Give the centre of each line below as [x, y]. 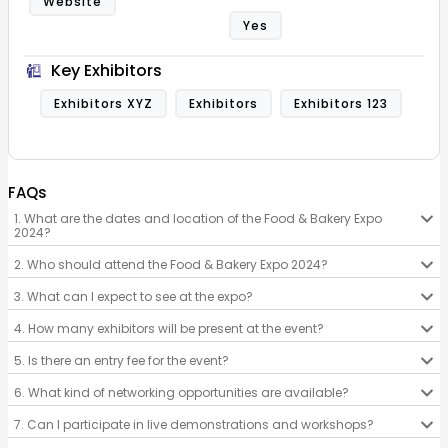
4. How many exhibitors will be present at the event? [168, 328]
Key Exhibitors [106, 70]
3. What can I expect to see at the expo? [133, 296]
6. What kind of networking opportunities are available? [181, 392]
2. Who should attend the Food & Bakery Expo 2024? [170, 264]
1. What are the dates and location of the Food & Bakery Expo [197, 218]
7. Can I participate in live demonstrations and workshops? [193, 424]
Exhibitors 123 [340, 103]
